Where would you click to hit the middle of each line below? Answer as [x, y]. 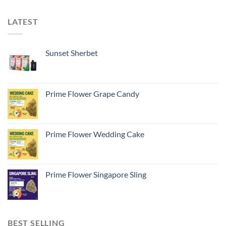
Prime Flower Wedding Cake [95, 134]
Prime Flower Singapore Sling [96, 174]
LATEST [23, 22]
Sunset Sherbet [72, 52]
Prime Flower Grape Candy [92, 93]
